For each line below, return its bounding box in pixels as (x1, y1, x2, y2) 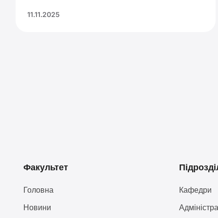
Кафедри (179, 184, 212, 195)
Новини (23, 202, 51, 212)
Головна (23, 184, 54, 195)
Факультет (23, 162, 68, 172)
